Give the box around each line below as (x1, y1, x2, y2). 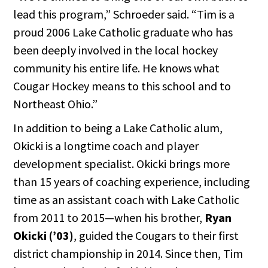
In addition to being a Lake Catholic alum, (13, 120, 223, 136)
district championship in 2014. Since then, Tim (13, 246, 243, 261)
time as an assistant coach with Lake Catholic (13, 192, 240, 208)
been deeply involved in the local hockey (13, 42, 218, 58)
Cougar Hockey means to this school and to (13, 78, 232, 94)
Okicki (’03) (13, 228, 74, 243)
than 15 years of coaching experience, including (13, 174, 251, 190)
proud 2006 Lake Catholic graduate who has (13, 25, 233, 40)
